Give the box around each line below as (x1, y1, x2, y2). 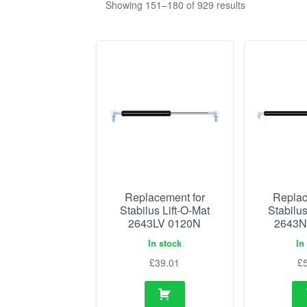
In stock (147, 236, 182, 250)
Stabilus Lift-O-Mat (119, 201, 210, 218)
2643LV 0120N (128, 214, 201, 231)
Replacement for (124, 188, 205, 205)
